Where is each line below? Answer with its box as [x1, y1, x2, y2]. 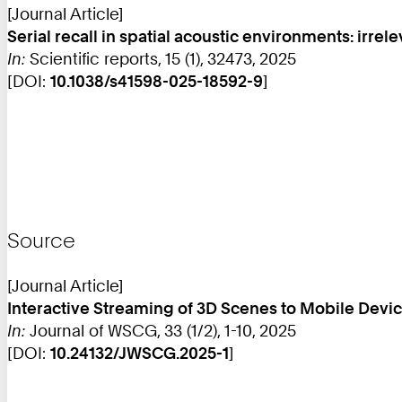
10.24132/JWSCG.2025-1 [50, 342, 229, 363]
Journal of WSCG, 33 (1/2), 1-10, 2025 [25, 319, 296, 340]
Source [7, 228, 75, 253]
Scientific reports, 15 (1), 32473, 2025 [25, 48, 296, 68]
